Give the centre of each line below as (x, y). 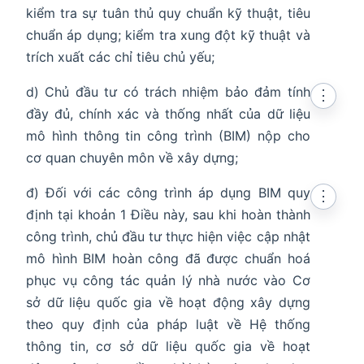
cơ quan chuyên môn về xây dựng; (132, 158)
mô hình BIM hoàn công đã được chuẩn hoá (168, 259)
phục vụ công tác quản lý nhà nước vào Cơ (168, 281)
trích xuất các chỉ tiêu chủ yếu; (120, 57)
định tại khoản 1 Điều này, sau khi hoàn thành (168, 215)
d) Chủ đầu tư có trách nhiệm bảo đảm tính (168, 92)
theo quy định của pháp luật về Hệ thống (168, 325)
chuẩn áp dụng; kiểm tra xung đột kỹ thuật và (168, 35)
